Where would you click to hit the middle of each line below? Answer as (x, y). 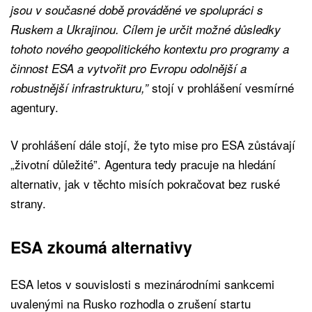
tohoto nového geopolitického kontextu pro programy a (150, 48)
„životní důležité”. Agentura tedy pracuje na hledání (143, 164)
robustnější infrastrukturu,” (79, 87)
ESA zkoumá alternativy (103, 247)
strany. (30, 203)
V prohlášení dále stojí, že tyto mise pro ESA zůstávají (153, 144)
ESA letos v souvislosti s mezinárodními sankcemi (142, 283)
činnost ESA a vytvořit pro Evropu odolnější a (128, 68)
